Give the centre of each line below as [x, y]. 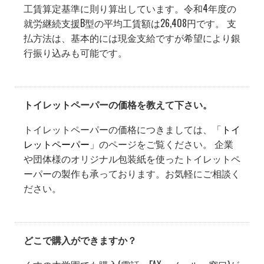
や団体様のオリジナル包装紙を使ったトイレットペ [132, 159]
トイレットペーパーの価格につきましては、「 [123, 129]
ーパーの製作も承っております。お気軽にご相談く [132, 173]
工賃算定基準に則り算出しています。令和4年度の [130, 8]
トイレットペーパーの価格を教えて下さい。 [118, 104]
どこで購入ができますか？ [80, 240]
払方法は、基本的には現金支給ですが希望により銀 [132, 38]
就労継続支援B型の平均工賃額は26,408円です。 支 [130, 23]
